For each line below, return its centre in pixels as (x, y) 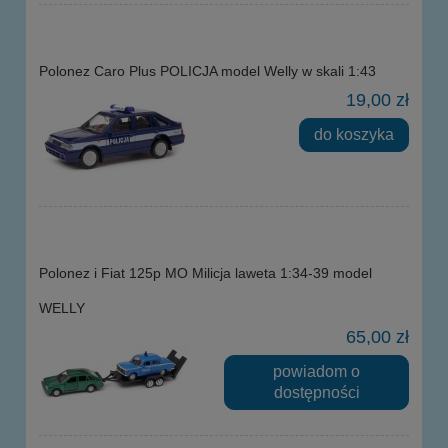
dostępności (316, 392)
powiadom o (316, 371)
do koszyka (354, 134)
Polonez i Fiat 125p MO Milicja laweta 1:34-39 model (205, 273)
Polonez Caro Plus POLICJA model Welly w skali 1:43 (207, 71)
